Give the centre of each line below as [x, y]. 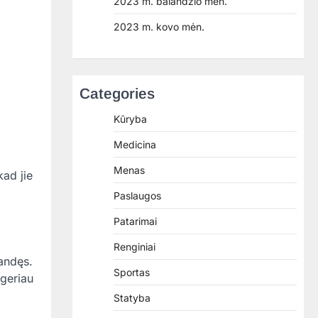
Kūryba [130, 119]
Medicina [135, 144]
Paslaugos [137, 196]
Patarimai [135, 221]
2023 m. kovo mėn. [159, 27]
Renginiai [135, 247]
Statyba [132, 298]
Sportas [132, 272]
